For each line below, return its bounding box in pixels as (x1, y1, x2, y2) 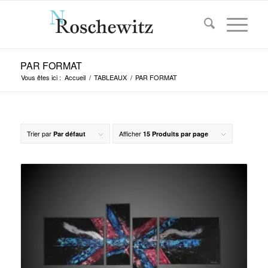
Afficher (118, 129, 143, 138)
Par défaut (53, 129, 86, 138)
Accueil (64, 72, 86, 82)
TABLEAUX (93, 72, 127, 82)
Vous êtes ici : (20, 72, 61, 82)
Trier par (26, 129, 53, 138)
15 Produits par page (142, 129, 208, 138)
